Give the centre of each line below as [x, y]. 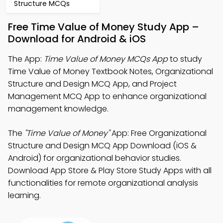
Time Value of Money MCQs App [106, 59]
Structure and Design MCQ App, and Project [92, 84]
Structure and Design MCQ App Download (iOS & [102, 146]
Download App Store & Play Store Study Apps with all [110, 170]
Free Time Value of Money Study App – [104, 27]
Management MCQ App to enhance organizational [107, 96]
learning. [24, 195]
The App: [26, 59]
